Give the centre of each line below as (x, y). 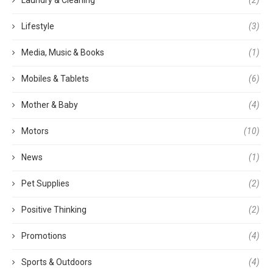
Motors (35, 131)
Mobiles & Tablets (55, 78)
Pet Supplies (45, 183)
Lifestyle (38, 26)
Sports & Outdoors (57, 262)
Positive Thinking (54, 209)
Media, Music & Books (63, 52)
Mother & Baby (50, 105)
